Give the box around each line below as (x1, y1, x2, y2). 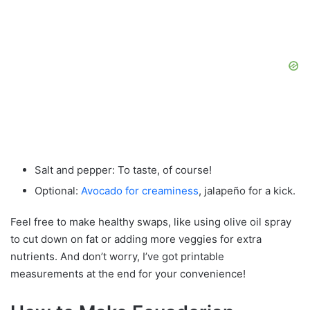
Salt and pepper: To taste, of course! (35, 163, 212, 176)
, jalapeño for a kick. (199, 183, 295, 197)
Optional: (35, 183, 81, 197)
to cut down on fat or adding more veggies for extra (10, 232, 262, 246)
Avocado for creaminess (81, 183, 199, 197)
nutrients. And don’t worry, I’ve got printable (10, 249, 224, 263)
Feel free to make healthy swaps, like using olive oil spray (10, 215, 291, 228)
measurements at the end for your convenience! (10, 266, 246, 280)
